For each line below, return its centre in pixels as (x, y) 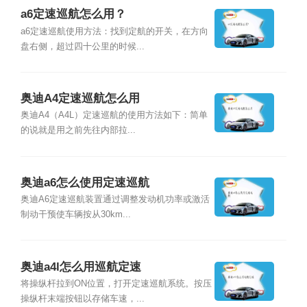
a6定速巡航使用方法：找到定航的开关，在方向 (114, 31)
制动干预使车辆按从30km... (75, 215)
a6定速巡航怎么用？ (73, 14)
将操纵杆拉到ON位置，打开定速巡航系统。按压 (116, 284)
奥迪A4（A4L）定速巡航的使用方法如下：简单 (114, 115)
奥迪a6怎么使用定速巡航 (85, 183)
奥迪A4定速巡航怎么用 (80, 99)
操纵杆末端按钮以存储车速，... (82, 299)
